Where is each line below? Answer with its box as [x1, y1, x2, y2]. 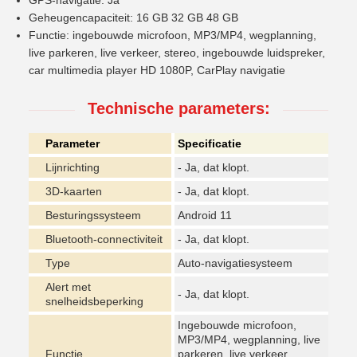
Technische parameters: [87, 100, 270, 118]
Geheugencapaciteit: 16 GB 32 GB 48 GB [29, 11, 238, 25]
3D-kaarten [45, 185, 102, 198]
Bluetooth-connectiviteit [45, 233, 163, 246]
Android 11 [178, 209, 232, 222]
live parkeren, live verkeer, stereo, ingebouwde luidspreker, [29, 46, 325, 60]
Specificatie [178, 137, 241, 151]
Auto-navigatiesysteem [178, 257, 292, 270]
